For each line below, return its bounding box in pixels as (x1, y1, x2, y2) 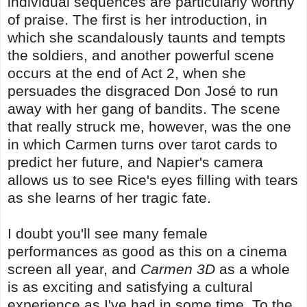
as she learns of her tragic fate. (8, 189, 211, 206)
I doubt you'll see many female (8, 225, 208, 241)
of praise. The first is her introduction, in (8, 11, 267, 27)
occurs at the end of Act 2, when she (8, 64, 246, 81)
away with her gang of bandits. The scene (8, 100, 280, 116)
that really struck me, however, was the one (8, 118, 291, 134)
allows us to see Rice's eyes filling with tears (8, 171, 298, 188)
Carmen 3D (140, 260, 215, 277)
